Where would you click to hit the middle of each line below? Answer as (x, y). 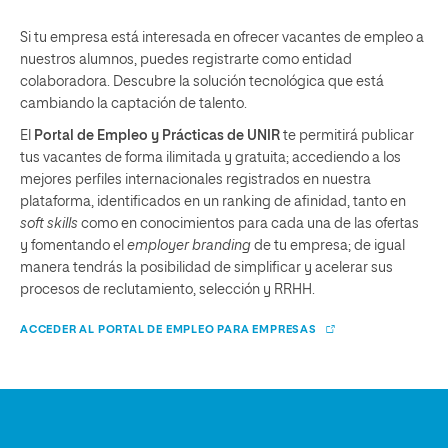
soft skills (49, 224)
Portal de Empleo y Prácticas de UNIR (157, 136)
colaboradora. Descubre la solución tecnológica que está (202, 82)
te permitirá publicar (347, 136)
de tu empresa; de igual (328, 246)
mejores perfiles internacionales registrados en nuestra (195, 180)
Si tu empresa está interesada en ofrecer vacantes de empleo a (222, 38)
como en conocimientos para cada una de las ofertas (248, 224)
